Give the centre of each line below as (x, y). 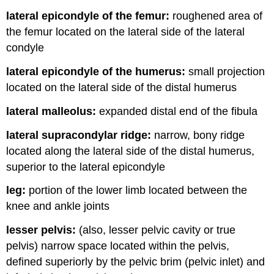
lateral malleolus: (51, 111)
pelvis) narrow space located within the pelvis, (118, 246)
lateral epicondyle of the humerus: (96, 72)
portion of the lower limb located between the (137, 191)
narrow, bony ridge (198, 135)
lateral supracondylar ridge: (79, 135)
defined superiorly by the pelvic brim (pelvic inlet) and (136, 262)
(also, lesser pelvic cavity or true (156, 230)
